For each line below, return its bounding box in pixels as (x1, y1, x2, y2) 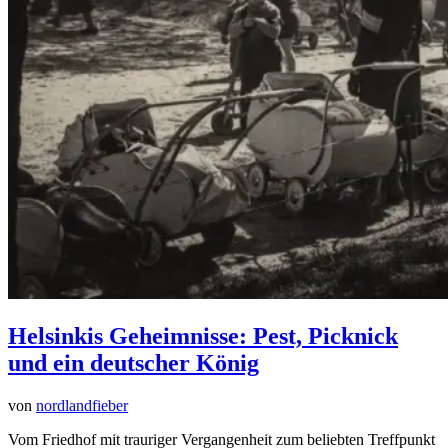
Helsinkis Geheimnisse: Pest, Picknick (8, 322, 398, 349)
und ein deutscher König (8, 349, 259, 376)
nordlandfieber (36, 396, 128, 414)
